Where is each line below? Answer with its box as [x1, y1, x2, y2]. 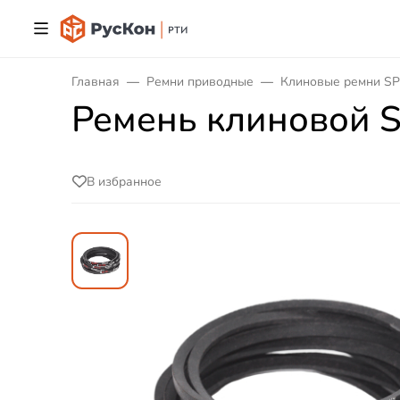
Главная [71, 73, 120, 90]
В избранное [87, 172, 162, 190]
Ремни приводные [146, 73, 254, 90]
